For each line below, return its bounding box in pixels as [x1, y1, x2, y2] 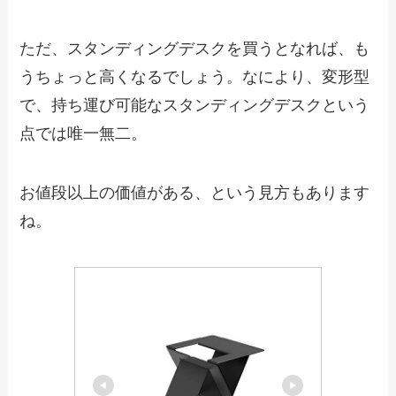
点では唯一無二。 [19, 124, 148, 142]
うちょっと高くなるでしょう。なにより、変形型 [19, 67, 370, 86]
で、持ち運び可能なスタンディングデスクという [19, 95, 370, 114]
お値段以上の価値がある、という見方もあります [19, 184, 370, 202]
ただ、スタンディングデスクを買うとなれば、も [19, 39, 370, 57]
